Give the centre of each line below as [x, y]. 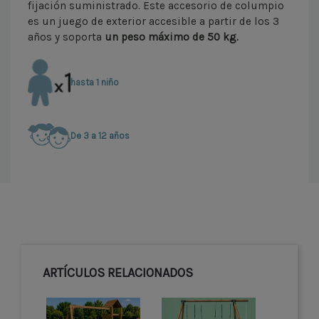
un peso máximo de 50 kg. [172, 37]
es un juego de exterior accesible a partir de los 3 [153, 21]
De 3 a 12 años [100, 136]
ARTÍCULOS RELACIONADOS [118, 272]
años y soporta [66, 37]
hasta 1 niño [95, 83]
